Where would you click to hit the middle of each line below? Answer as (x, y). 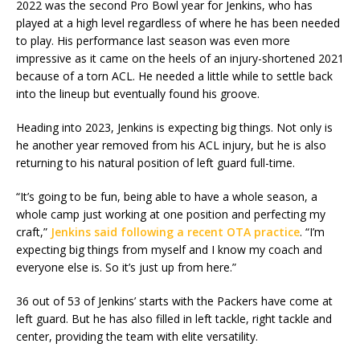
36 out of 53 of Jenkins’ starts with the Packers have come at (174, 301)
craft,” (33, 232)
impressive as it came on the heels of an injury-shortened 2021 (180, 59)
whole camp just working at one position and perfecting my (171, 215)
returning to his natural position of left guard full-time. (155, 163)
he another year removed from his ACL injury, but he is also (171, 145)
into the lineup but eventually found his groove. (138, 94)
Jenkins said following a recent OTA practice (175, 232)
